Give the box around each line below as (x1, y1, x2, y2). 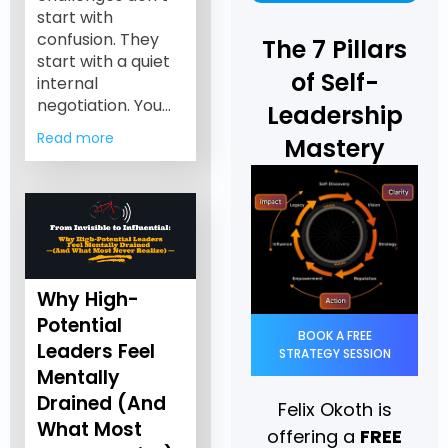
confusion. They (36, 28, 159, 52)
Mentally (36, 364, 120, 392)
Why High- (36, 286, 139, 314)
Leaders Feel (36, 338, 155, 366)
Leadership (266, 99, 403, 133)
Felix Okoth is (277, 397, 392, 423)
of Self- (290, 66, 379, 100)
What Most (36, 416, 142, 444)
